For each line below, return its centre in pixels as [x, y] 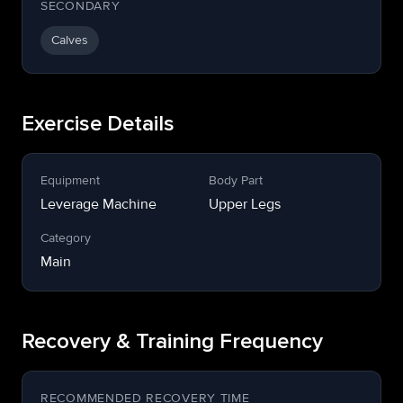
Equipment [70, 180]
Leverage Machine [99, 204]
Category [66, 238]
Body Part [236, 180]
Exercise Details [98, 124]
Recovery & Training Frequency [172, 342]
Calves [70, 40]
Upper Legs [245, 204]
